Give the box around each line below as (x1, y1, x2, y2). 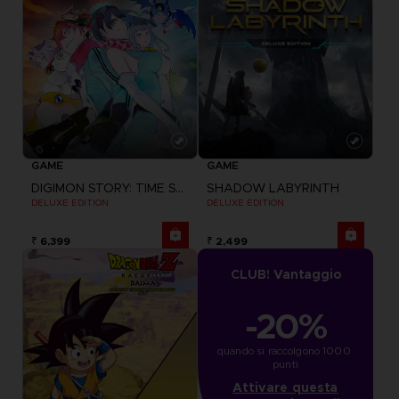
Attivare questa (232, 379, 338, 395)
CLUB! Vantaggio (230, 265, 341, 282)
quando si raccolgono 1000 (217, 343, 351, 357)
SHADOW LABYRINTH (207, 179, 339, 196)
